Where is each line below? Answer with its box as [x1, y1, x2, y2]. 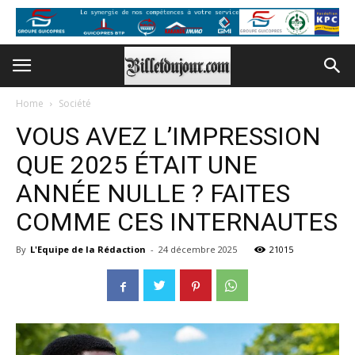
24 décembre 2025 [158, 243, 237, 255]
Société [59, 97, 91, 110]
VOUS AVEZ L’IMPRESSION [16, 121, 321, 151]
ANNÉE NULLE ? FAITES [16, 178, 290, 208]
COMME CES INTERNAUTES [16, 207, 338, 237]
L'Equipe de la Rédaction [30, 243, 146, 255]
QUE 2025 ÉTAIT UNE [16, 150, 258, 180]
